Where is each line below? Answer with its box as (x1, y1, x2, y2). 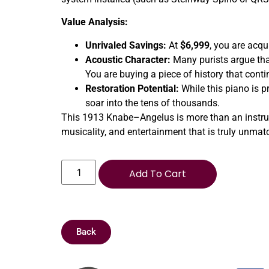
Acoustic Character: (85, 53, 171, 65)
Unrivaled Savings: (85, 39, 166, 51)
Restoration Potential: (85, 82, 179, 94)
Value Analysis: (61, 16, 128, 28)
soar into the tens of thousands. (85, 97, 220, 109)
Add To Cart (129, 167, 187, 181)
